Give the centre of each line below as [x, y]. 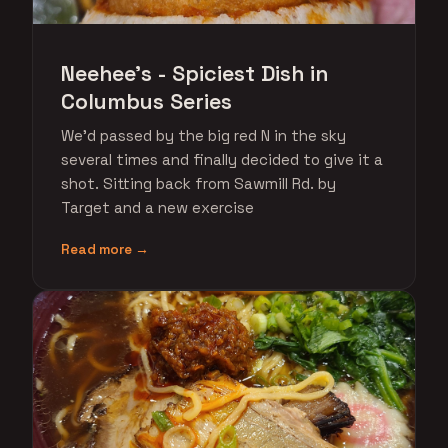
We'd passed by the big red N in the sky [203, 135]
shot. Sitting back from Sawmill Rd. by [198, 183]
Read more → [105, 249]
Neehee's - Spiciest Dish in [194, 73]
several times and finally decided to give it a [222, 159]
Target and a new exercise [157, 207]
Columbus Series [146, 101]
